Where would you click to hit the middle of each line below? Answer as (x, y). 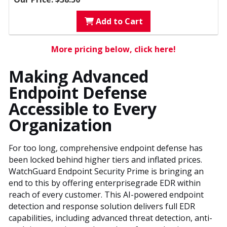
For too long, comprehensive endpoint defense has (106, 148)
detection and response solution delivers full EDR (102, 206)
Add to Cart (118, 22)
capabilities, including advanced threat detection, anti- (110, 218)
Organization (60, 125)
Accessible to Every (83, 109)
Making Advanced (79, 77)
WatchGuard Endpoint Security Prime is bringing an (106, 172)
